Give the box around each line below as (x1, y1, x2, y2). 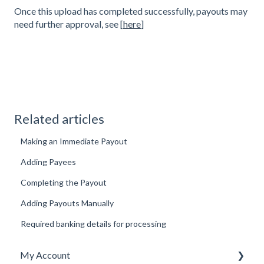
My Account (20, 249, 70, 260)
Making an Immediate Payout (21, 136, 128, 147)
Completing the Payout (21, 177, 107, 188)
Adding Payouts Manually (21, 198, 114, 209)
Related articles (14, 111, 104, 127)
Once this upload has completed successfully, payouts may (14, 5, 247, 17)
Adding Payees (21, 157, 77, 167)
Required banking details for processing (21, 219, 167, 229)
